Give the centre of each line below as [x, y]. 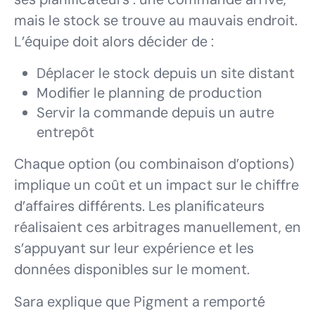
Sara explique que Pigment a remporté [140, 302]
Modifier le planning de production [149, 93]
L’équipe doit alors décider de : [114, 42]
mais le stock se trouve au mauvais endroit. [156, 21]
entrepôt [65, 133]
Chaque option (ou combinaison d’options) [154, 164]
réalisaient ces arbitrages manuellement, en [157, 227]
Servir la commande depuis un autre [155, 113]
